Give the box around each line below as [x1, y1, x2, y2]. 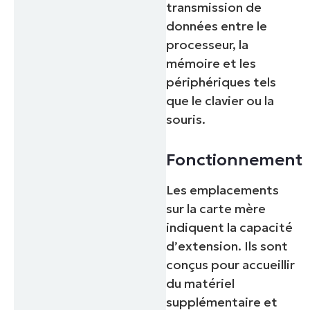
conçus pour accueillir [166, 257, 295, 273]
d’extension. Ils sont [166, 238, 289, 255]
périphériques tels [166, 74, 277, 91]
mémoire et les [166, 55, 257, 72]
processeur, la [166, 37, 249, 53]
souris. [166, 111, 206, 128]
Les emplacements [166, 182, 280, 199]
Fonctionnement [166, 149, 303, 171]
